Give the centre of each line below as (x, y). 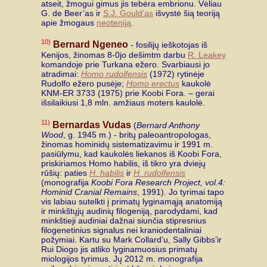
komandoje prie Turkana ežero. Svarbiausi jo (125, 64)
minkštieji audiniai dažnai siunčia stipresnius (124, 221)
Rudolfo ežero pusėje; (84, 83)
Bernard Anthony (168, 125)
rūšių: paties (65, 173)
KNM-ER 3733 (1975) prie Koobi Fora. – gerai (128, 93)
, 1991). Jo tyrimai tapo (181, 192)
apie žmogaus (69, 22)
